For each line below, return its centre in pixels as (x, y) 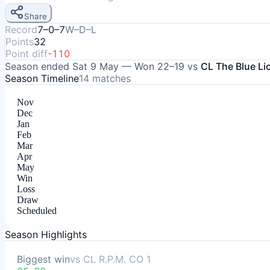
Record (21, 30)
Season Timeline (42, 78)
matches (110, 78)
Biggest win (43, 259)
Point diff (27, 54)
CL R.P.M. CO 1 (117, 259)
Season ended (39, 66)
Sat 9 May (96, 66)
